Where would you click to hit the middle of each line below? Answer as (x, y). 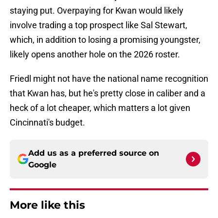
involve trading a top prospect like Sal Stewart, (99, 25)
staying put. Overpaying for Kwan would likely (97, 11)
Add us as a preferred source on (94, 153)
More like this (47, 205)
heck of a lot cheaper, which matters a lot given (100, 108)
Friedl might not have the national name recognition (109, 79)
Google (42, 165)
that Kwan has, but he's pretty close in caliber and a (108, 93)
